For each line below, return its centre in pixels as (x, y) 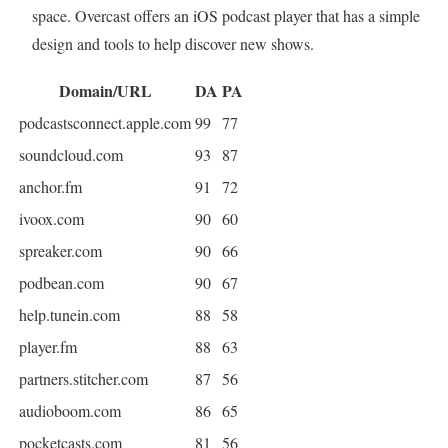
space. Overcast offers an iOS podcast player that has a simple (226, 16)
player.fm (48, 347)
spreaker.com (60, 251)
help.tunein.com (69, 315)
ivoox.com (51, 219)
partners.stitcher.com (83, 379)
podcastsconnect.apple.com (105, 123)
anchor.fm (50, 187)
